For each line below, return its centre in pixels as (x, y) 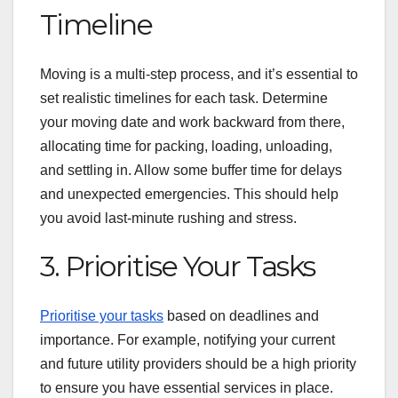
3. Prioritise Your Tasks (178, 266)
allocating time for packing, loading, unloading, (186, 146)
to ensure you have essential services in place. (187, 388)
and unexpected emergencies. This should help (189, 194)
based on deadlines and (241, 316)
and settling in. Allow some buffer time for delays (191, 170)
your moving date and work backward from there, (192, 122)
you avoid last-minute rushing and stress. (168, 218)
